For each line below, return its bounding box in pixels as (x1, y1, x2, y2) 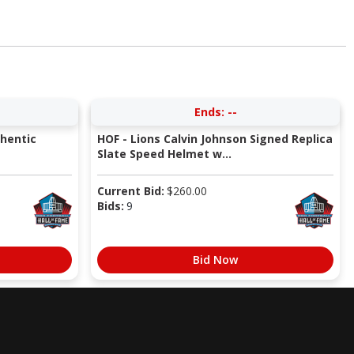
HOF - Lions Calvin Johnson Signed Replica (96, 131, 333, 147)
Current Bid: (96, 183, 164, 199)
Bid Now (193, 252, 238, 268)
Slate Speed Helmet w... (96, 146, 232, 162)
